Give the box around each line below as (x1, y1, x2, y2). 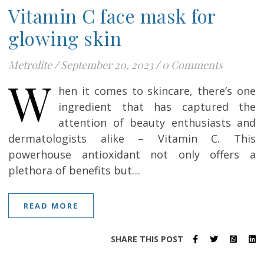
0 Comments (162, 58, 223, 72)
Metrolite (8, 58, 52, 72)
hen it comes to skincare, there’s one (58, 84, 256, 98)
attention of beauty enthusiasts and (58, 115, 256, 130)
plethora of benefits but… (8, 163, 140, 177)
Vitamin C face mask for (8, 3, 216, 28)
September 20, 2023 (61, 58, 153, 72)
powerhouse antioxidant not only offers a (8, 147, 256, 161)
